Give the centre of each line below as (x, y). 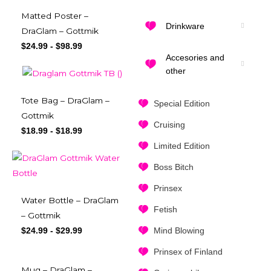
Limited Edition (181, 146)
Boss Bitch (173, 167)
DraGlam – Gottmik (60, 31)
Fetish (165, 210)
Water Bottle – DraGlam (70, 201)
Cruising (169, 125)
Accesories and (195, 58)
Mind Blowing (179, 231)
